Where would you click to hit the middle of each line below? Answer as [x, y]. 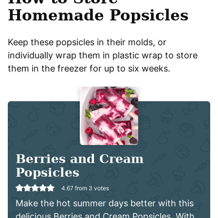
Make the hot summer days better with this [105, 203]
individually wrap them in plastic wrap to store [103, 55]
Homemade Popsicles [98, 15]
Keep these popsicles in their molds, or [87, 42]
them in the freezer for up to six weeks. [89, 68]
